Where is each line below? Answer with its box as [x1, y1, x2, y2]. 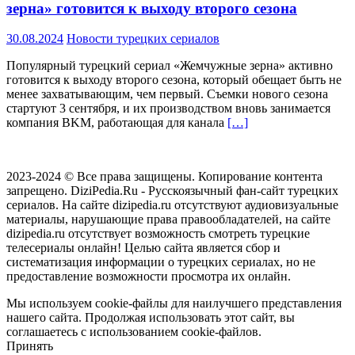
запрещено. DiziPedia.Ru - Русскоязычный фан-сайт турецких [6, 184, 338, 198]
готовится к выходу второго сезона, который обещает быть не [6, 73, 342, 87]
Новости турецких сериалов [67, 32, 219, 46]
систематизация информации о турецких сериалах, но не [6, 255, 315, 269]
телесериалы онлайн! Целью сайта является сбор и [6, 241, 281, 255]
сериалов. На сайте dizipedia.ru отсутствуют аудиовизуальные [6, 198, 338, 212]
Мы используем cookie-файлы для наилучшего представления [6, 296, 342, 311]
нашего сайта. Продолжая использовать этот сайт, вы [6, 311, 295, 325]
